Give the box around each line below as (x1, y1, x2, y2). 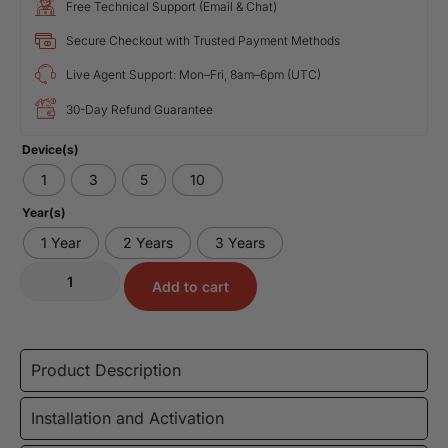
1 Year (41, 234, 81, 252)
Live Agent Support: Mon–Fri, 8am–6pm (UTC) (66, 66, 322, 82)
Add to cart (152, 277, 229, 295)
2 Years (123, 234, 173, 252)
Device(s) (22, 141, 79, 157)
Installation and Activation (31, 407, 224, 428)
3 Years (215, 234, 265, 252)
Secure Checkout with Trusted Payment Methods (66, 32, 341, 48)
